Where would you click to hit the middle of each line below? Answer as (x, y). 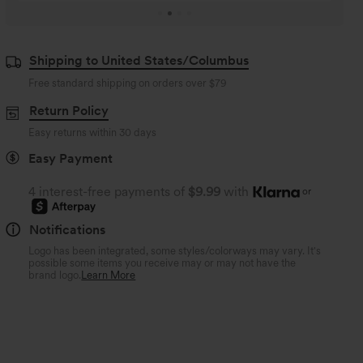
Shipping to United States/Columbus (139, 60)
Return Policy (68, 111)
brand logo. (55, 275)
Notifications (68, 229)
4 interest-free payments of (107, 191)
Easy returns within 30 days (93, 132)
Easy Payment (71, 158)
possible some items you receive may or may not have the (162, 263)
